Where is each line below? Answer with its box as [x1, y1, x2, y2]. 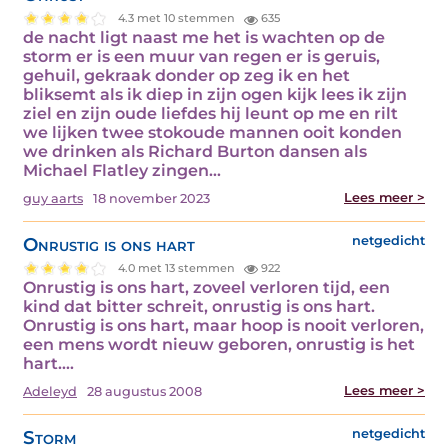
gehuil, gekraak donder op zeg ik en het [23, 65, 350, 85]
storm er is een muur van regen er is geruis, [23, 46, 380, 66]
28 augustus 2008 [87, 383, 202, 399]
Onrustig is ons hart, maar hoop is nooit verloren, [23, 315, 424, 335]
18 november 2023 [93, 190, 210, 206]
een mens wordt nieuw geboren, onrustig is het [23, 334, 415, 354]
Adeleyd [23, 383, 77, 399]
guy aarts [23, 190, 83, 206]
